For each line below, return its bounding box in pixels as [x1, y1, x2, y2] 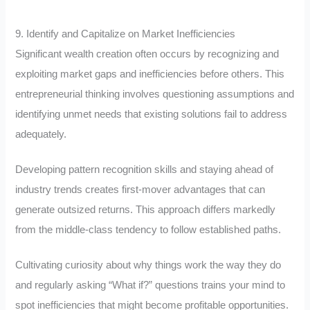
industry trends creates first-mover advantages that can [15, 183, 266, 195]
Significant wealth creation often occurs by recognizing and [15, 48, 280, 60]
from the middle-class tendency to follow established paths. [15, 224, 282, 235]
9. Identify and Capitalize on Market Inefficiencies [15, 28, 236, 40]
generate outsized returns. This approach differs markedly [15, 203, 276, 215]
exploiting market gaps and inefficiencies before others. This [15, 69, 285, 80]
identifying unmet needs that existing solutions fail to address [15, 109, 288, 120]
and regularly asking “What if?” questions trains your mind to [15, 279, 286, 291]
